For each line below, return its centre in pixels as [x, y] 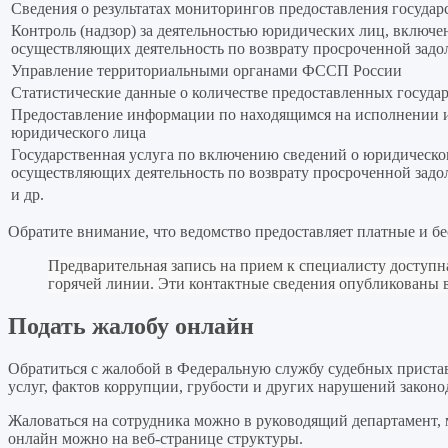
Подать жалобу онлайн [131, 326]
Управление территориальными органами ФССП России [206, 71]
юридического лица [78, 133]
